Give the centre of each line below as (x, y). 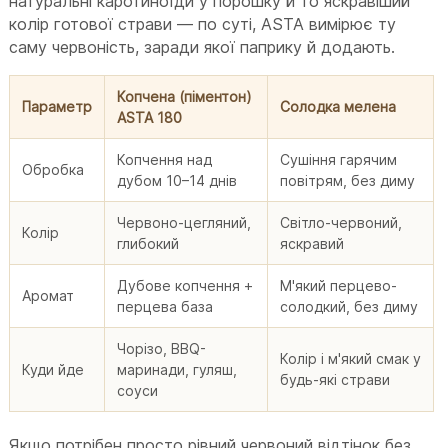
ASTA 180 (150, 117)
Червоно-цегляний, (184, 222)
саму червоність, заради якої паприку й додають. (202, 46)
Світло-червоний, (341, 222)
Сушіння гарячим (339, 159)
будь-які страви (335, 379)
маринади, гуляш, (177, 369)
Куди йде (53, 369)
